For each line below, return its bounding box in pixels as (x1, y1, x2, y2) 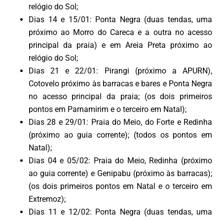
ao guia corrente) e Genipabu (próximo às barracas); (29, 169, 212, 179)
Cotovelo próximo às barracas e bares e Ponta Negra (29, 79, 212, 89)
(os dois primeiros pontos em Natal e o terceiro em (29, 182, 212, 191)
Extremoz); (29, 194, 66, 204)
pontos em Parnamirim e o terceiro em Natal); (29, 105, 186, 114)
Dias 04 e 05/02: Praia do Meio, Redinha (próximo (29, 156, 212, 166)
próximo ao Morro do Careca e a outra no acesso (29, 28, 212, 37)
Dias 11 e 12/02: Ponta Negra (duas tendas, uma (29, 207, 212, 217)
